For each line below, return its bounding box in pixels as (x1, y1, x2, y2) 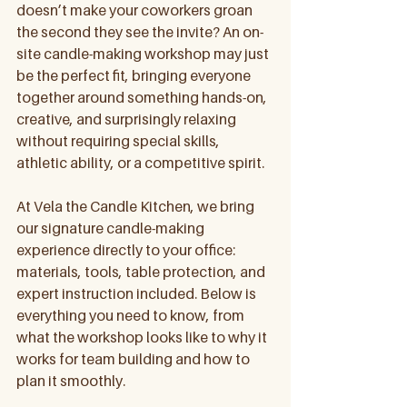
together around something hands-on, (16, 88, 270, 106)
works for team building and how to (16, 350, 253, 368)
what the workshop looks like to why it (16, 328, 270, 346)
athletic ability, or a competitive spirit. (16, 154, 264, 172)
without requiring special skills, (16, 132, 223, 150)
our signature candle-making (16, 219, 207, 237)
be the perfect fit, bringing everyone (16, 66, 253, 84)
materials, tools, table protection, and (16, 263, 268, 281)
